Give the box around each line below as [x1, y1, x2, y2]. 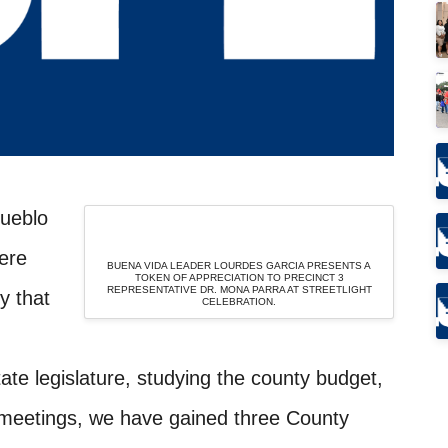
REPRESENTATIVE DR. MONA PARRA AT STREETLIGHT [106, 284, 372, 296]
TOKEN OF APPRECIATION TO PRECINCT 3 [134, 272, 344, 284]
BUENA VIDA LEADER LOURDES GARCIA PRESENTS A [107, 260, 372, 272]
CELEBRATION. [202, 296, 277, 308]
